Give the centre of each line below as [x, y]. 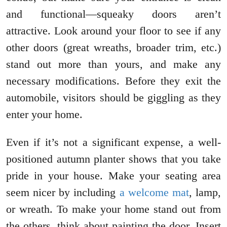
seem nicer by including [63, 193]
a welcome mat [154, 193]
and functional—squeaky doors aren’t [113, 14]
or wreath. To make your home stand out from [113, 209]
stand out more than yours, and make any [113, 64]
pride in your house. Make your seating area [113, 176]
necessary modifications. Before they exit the [113, 81]
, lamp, [205, 193]
